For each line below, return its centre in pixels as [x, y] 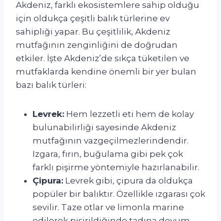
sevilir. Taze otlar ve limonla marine [108, 207]
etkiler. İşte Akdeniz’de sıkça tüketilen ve [103, 58]
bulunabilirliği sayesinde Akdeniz [104, 127]
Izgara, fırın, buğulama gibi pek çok [108, 154]
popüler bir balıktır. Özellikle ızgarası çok [119, 194]
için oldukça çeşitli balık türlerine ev [93, 18]
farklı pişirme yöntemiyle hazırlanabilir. [116, 167]
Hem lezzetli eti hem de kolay [129, 114]
